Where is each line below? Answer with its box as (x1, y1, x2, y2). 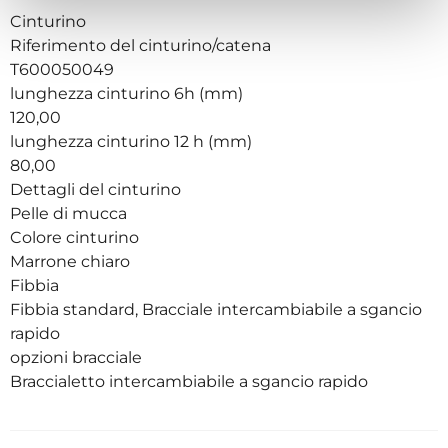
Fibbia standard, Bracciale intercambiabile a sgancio (10, 299, 422, 319)
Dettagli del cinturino (10, 179, 185, 199)
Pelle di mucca (10, 203, 131, 223)
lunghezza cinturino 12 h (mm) (10, 131, 256, 151)
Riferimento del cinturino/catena (10, 35, 275, 55)
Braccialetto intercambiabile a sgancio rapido (10, 371, 368, 391)
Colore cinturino (10, 227, 143, 247)
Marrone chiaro (10, 251, 134, 271)
